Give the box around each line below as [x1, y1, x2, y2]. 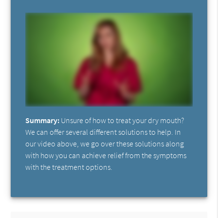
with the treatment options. [25, 162, 113, 172]
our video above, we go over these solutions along [25, 138, 184, 148]
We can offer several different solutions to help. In [25, 127, 182, 137]
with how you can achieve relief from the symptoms [25, 150, 187, 160]
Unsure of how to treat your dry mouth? [59, 115, 184, 125]
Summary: [25, 115, 60, 125]
